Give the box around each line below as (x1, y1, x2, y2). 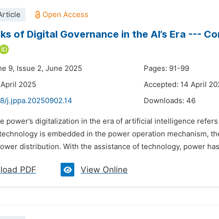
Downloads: (144, 96, 186, 105)
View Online (81, 165, 128, 175)
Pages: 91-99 (144, 64, 189, 73)
